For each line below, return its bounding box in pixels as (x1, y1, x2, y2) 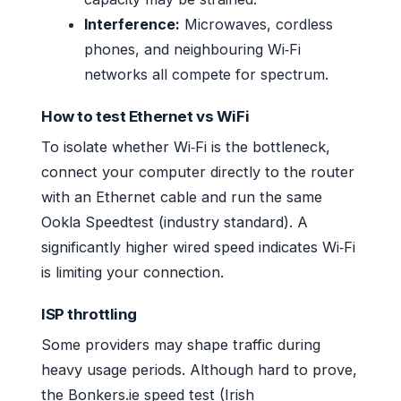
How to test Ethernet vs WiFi (41, 107, 250, 126)
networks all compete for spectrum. (84, 65, 328, 84)
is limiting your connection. (41, 263, 224, 282)
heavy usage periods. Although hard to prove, (41, 361, 357, 380)
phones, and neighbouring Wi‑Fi (84, 40, 301, 59)
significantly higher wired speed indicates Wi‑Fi (41, 238, 355, 257)
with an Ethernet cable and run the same (41, 188, 322, 207)
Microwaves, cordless (180, 15, 333, 34)
